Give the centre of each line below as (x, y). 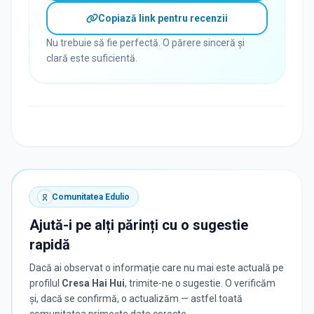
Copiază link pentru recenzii (163, 19)
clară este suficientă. (92, 59)
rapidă (50, 245)
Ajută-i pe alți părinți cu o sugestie (139, 225)
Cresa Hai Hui (93, 284)
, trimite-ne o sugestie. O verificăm (200, 284)
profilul (45, 284)
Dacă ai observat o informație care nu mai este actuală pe (157, 268)
